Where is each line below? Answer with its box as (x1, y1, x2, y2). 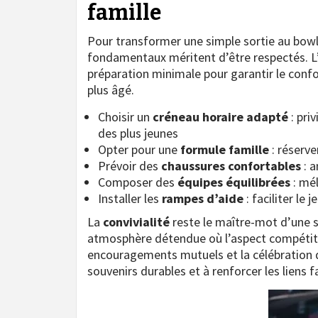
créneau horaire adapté (153, 108, 288, 125)
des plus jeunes (98, 124, 178, 141)
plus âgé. (87, 81, 134, 98)
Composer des (98, 173, 177, 190)
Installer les (98, 190, 162, 207)
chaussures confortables (161, 157, 301, 174)
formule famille (180, 141, 269, 158)
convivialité (103, 213, 170, 230)
